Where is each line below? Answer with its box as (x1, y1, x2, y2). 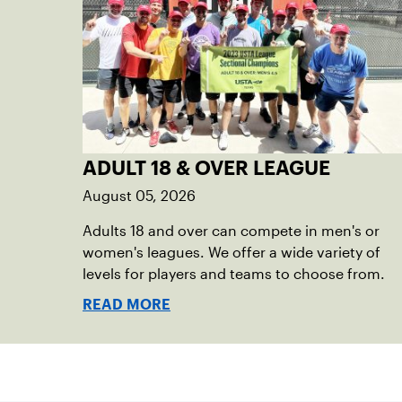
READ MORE (83, 299, 170, 310)
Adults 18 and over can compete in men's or (83, 223, 380, 239)
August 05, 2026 (83, 188, 196, 204)
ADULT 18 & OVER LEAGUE (83, 160, 330, 175)
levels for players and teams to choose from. (83, 266, 385, 282)
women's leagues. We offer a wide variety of (83, 244, 380, 260)
